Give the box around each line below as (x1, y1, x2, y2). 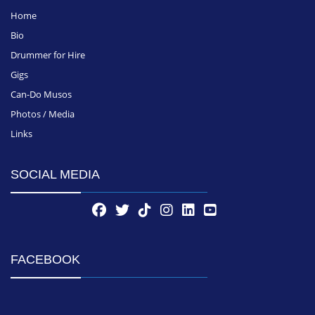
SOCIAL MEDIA (11, 167, 100, 182)
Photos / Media (11, 108, 75, 121)
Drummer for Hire (11, 49, 85, 62)
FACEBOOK (11, 252, 80, 267)
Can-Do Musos (11, 88, 72, 101)
